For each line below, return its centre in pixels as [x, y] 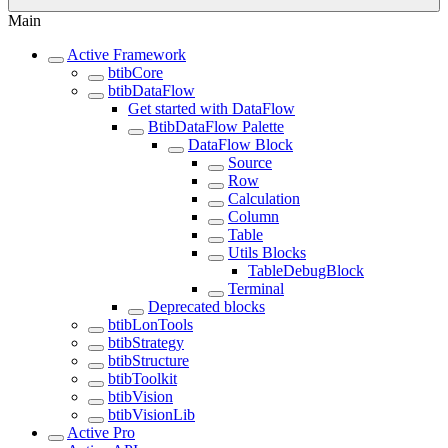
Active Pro [101, 432]
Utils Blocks [267, 252]
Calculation [264, 198]
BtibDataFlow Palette [216, 126]
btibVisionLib [151, 414]
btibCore [135, 72]
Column [253, 216]
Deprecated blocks [206, 306]
